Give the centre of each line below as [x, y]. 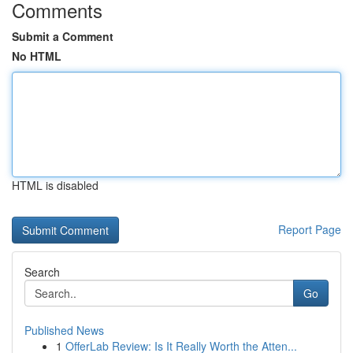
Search [42, 272]
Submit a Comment [63, 36]
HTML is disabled [55, 185]
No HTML [37, 56]
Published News [64, 330]
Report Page [310, 229]
